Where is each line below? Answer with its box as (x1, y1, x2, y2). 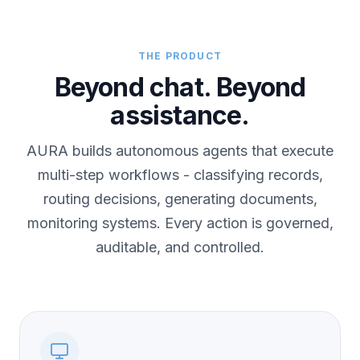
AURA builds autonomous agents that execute (27, 141, 333, 159)
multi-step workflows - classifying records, (37, 166, 323, 183)
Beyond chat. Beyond (54, 71, 306, 103)
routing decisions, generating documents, (43, 190, 317, 207)
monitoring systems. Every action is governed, (27, 214, 333, 231)
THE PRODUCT (137, 49, 223, 62)
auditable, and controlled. (96, 238, 264, 256)
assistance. (110, 99, 250, 131)
